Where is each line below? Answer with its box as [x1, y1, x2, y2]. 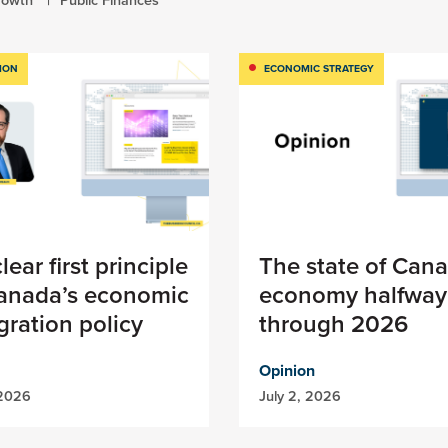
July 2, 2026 [259, 385, 341, 407]
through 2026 [259, 306, 408, 342]
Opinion [259, 359, 315, 383]
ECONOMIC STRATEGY [264, 61, 374, 76]
